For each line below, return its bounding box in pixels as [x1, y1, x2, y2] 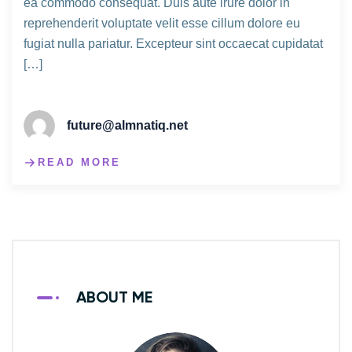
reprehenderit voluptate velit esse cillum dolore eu [24, 16, 300, 31]
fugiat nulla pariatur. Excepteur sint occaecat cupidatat [24, 37, 323, 51]
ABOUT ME [76, 290, 152, 306]
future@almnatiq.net [67, 119, 188, 133]
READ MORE [38, 156, 121, 169]
